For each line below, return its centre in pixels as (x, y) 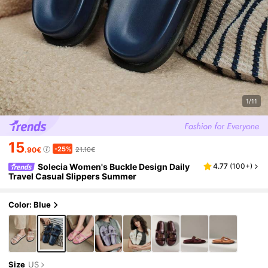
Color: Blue (30, 205)
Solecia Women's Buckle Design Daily (114, 166)
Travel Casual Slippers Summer (73, 176)
